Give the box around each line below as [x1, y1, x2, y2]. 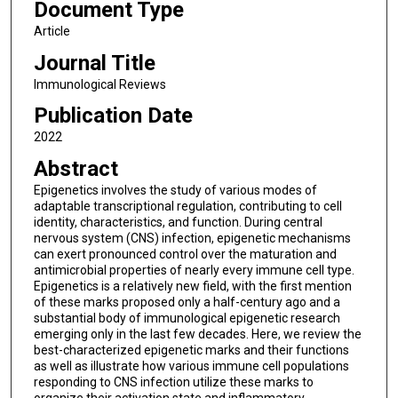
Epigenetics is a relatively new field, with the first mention [33, 278, 352, 293]
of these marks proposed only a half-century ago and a [33, 294, 340, 309]
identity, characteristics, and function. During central [33, 214, 322, 229]
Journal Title [33, 50, 155, 76]
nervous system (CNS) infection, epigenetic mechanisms [33, 230, 351, 245]
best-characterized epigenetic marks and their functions [33, 342, 349, 357]
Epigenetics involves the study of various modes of [33, 182, 317, 197]
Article [33, 24, 70, 39]
